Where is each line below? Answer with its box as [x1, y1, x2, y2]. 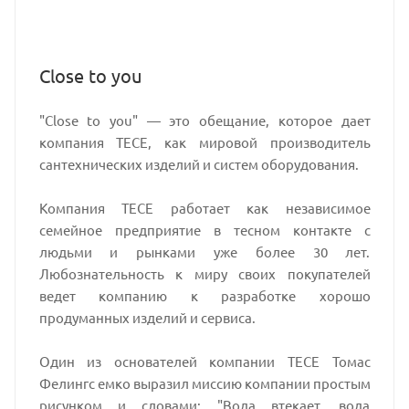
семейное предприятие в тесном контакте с [38, 221, 371, 239]
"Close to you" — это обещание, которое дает [38, 111, 371, 130]
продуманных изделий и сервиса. [38, 309, 256, 327]
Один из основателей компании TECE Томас [38, 352, 371, 371]
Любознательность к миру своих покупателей [38, 265, 371, 283]
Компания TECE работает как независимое [38, 199, 371, 217]
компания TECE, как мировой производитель [38, 133, 371, 152]
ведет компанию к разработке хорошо [38, 287, 371, 305]
